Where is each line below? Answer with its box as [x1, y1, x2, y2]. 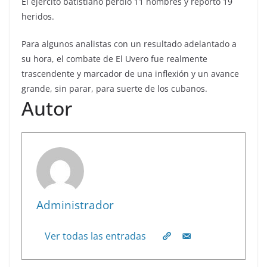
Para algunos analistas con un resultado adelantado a [21, 38, 237, 49]
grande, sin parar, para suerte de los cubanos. [21, 82, 207, 94]
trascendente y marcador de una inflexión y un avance [21, 67, 239, 79]
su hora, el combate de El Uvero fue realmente [21, 52, 207, 64]
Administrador [36, 196, 114, 213]
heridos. [21, 10, 54, 22]
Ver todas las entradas [45, 229, 146, 243]
